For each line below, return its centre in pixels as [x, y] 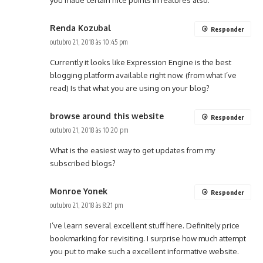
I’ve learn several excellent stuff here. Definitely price [145, 226]
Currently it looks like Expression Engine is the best [141, 63]
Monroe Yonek [79, 191]
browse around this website [107, 116]
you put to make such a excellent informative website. [144, 252]
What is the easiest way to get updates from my [132, 151]
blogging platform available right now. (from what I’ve [143, 75]
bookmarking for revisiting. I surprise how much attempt [148, 239]
